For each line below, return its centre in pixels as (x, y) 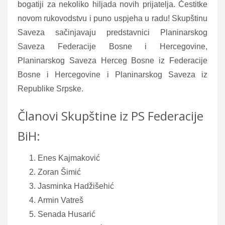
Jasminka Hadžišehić (76, 186)
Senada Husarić (67, 214)
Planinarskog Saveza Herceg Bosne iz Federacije (113, 60)
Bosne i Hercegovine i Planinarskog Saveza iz (113, 74)
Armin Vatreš (61, 200)
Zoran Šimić (59, 172)
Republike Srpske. (50, 88)
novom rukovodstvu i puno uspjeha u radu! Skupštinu (113, 18)
